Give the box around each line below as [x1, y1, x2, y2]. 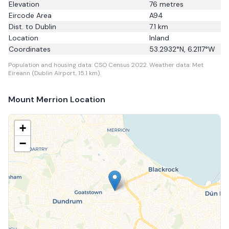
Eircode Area [9, 11, 52, 20]
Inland [149, 33, 169, 42]
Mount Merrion [8, 94, 68, 105]
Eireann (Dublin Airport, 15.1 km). [8, 69, 101, 77]
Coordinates [9, 44, 51, 54]
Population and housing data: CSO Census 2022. [8, 61, 149, 69]
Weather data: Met [149, 61, 203, 69]
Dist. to [9, 22, 35, 31]
